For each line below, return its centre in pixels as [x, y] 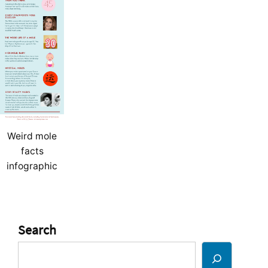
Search [37, 230]
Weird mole [32, 136]
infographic [32, 166]
